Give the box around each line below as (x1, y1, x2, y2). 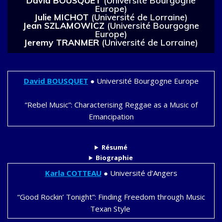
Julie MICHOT (34, 11, 91, 23)
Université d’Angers (108, 168, 177, 178)
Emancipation (88, 111, 134, 122)
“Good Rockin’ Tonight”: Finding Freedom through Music (17, 192, 205, 202)
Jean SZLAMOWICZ (23, 20, 107, 31)
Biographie (96, 153, 133, 163)
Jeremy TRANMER (24, 37, 102, 48)
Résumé (101, 143, 127, 152)
